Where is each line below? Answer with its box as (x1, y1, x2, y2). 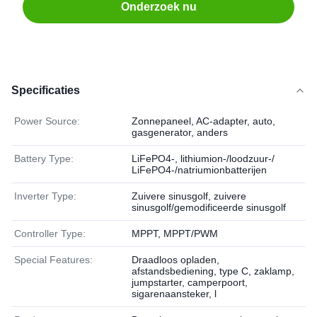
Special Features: (14, 254, 93, 265)
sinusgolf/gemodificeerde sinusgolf (132, 202, 286, 213)
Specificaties (11, 84, 80, 96)
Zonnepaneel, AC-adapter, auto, (132, 115, 275, 127)
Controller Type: (14, 228, 86, 239)
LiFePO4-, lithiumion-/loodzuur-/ (132, 153, 275, 164)
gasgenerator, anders (132, 127, 228, 138)
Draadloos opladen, (132, 254, 219, 265)
